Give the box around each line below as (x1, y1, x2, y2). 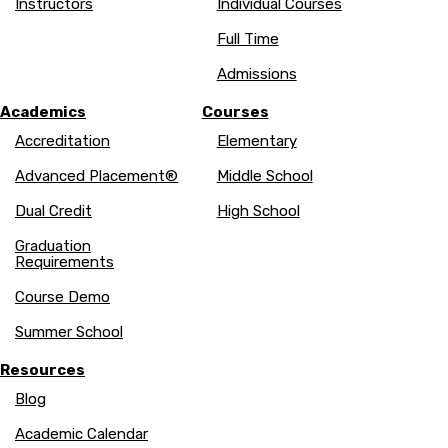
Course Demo (15, 288, 111, 307)
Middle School (216, 167, 313, 186)
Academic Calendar (15, 425, 149, 444)
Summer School (15, 323, 124, 342)
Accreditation (15, 132, 111, 151)
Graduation (15, 237, 92, 256)
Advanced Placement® (15, 167, 179, 186)
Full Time (216, 30, 279, 49)
